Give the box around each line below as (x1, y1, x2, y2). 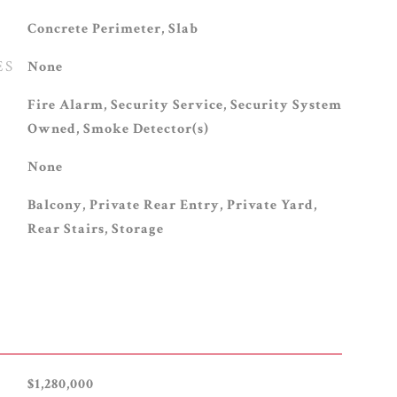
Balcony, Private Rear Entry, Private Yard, (27, 196, 317, 214)
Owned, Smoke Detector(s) (27, 120, 209, 138)
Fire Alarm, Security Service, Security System (27, 96, 342, 114)
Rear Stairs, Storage (27, 220, 164, 238)
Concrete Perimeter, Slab (27, 19, 198, 38)
